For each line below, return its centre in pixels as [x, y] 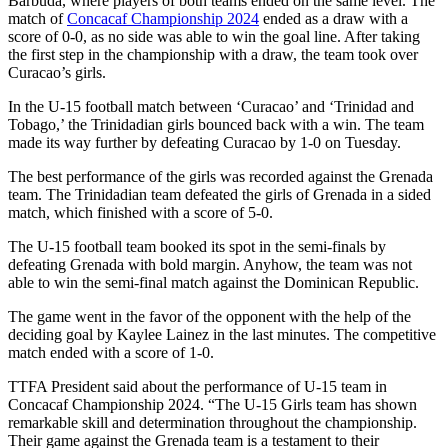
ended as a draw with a [333, 18]
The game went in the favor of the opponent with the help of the [209, 316]
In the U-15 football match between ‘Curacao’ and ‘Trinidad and [211, 106]
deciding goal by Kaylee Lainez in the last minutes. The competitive [222, 334]
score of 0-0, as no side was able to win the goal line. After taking [214, 36]
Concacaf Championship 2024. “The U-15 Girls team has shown [212, 404]
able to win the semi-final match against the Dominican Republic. [213, 282]
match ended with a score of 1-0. [111, 352]
